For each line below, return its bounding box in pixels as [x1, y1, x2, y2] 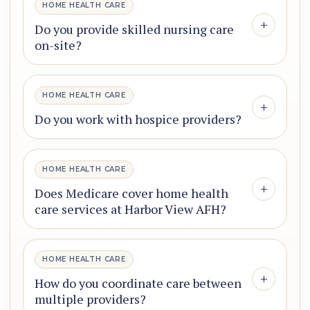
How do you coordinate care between [35, 275, 241, 292]
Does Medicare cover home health [35, 185, 228, 202]
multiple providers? [35, 291, 146, 308]
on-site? [35, 37, 82, 54]
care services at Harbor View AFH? [35, 201, 226, 218]
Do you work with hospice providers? [35, 111, 241, 128]
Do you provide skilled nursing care [35, 21, 234, 38]
